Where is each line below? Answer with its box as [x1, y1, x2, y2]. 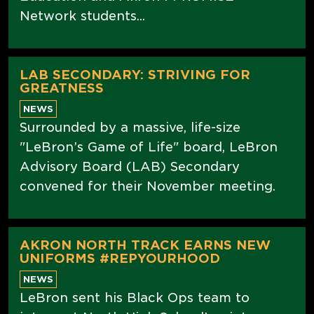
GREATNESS [20, 80, 104, 95]
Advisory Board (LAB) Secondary [20, 158, 240, 174]
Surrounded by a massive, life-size [20, 119, 240, 135]
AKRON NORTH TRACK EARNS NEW [20, 237, 271, 252]
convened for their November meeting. [20, 178, 275, 193]
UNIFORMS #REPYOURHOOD [20, 250, 220, 266]
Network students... [20, 8, 145, 23]
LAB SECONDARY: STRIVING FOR [20, 67, 250, 82]
